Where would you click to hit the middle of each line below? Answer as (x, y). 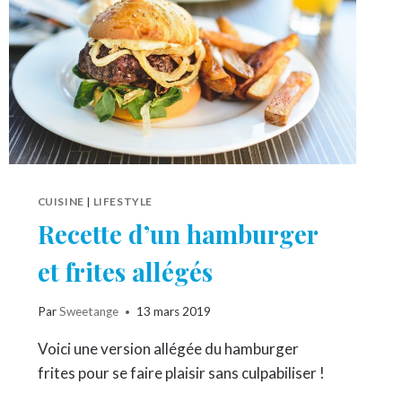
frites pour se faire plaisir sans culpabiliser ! (181, 373)
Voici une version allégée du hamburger (168, 349)
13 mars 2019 (173, 312)
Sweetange (88, 312)
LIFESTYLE (122, 201)
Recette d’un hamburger (177, 233)
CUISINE (61, 201)
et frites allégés (125, 271)
